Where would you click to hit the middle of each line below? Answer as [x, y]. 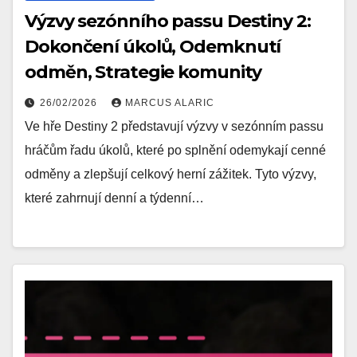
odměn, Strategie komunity [143, 73]
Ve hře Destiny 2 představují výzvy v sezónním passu [174, 127]
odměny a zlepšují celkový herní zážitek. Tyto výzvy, [171, 175]
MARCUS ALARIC [170, 103]
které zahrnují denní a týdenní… [114, 198]
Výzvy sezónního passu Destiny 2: [168, 22]
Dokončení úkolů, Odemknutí [153, 47]
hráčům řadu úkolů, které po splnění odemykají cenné [175, 151]
